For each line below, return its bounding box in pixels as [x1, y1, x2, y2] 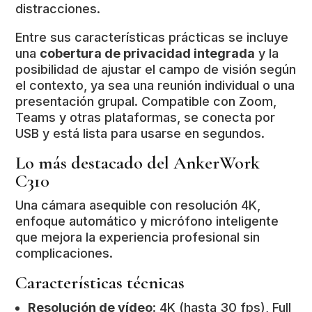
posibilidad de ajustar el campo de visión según [15, 62, 297, 77]
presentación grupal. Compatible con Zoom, [15, 94, 277, 109]
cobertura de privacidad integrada [40, 46, 256, 61]
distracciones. [15, 1, 101, 17]
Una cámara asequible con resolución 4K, [15, 198, 261, 213]
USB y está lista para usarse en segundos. [15, 126, 265, 141]
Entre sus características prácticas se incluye [15, 30, 289, 45]
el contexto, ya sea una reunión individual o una [15, 78, 295, 93]
